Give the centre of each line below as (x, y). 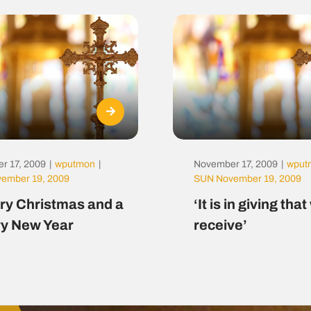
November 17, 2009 (235, 165)
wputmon (75, 165)
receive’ (220, 225)
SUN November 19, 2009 (247, 179)
